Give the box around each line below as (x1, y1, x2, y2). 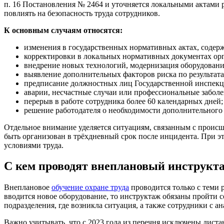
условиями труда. (4, 140, 63, 149)
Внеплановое (4, 183, 51, 192)
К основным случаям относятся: (4, 25, 122, 34)
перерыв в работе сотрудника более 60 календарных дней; (24, 96, 223, 105)
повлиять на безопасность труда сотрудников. (4, 8, 160, 17)
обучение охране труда (51, 183, 129, 192)
